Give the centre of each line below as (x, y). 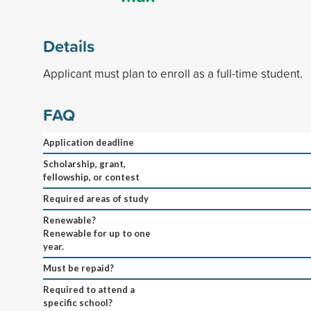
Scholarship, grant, (84, 163)
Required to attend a (89, 289)
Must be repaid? (78, 268)
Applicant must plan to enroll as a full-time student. (173, 73)
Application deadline (89, 142)
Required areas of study (96, 198)
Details (69, 45)
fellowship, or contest (91, 177)
